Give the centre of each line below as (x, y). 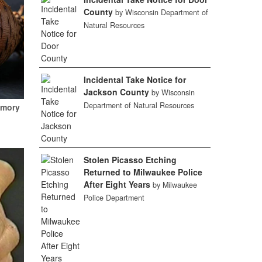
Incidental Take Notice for (135, 80)
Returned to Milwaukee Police (143, 172)
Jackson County (117, 92)
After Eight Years (117, 184)
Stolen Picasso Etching (130, 160)
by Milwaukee (175, 185)
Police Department (114, 198)
